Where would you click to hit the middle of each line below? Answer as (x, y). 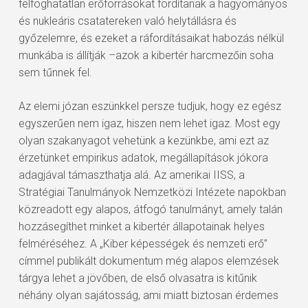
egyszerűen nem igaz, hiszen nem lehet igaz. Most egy (149, 123)
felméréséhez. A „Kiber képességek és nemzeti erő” (143, 244)
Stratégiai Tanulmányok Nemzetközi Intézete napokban (152, 192)
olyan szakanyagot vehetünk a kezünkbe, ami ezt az (143, 141)
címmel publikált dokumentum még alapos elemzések (148, 261)
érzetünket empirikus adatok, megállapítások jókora (143, 158)
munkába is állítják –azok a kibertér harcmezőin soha (146, 55)
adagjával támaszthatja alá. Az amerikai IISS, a (131, 175)
